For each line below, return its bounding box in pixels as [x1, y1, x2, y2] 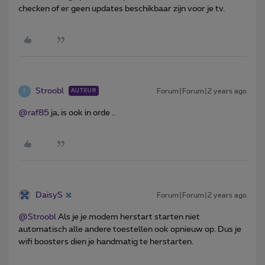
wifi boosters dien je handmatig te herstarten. [18, 237, 193, 246]
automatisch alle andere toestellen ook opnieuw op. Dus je [18, 225, 241, 234]
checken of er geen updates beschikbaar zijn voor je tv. [18, 4, 225, 13]
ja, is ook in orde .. [49, 108, 117, 117]
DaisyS [35, 190, 63, 199]
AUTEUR [71, 88, 96, 93]
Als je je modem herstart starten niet [56, 212, 200, 221]
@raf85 [18, 108, 49, 117]
